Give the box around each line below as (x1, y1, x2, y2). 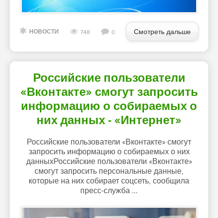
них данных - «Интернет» (36, 113, 182, 127)
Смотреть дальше (134, 27, 191, 36)
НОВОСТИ (29, 28, 59, 36)
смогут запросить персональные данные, (35, 166, 183, 176)
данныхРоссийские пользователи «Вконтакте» (26, 156, 192, 166)
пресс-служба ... (80, 185, 138, 196)
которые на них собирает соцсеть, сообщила (29, 176, 189, 186)
